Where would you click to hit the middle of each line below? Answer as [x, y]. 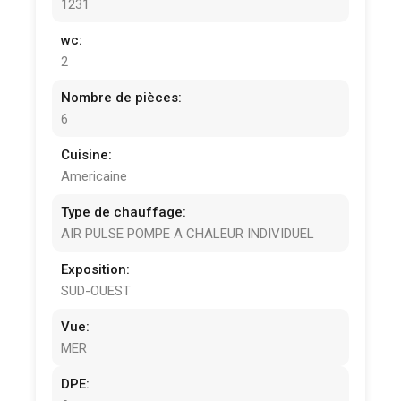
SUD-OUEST [96, 291]
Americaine [94, 177]
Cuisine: [87, 155]
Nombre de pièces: [122, 98]
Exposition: [96, 270]
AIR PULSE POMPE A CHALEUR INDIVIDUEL [188, 234]
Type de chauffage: [124, 213]
